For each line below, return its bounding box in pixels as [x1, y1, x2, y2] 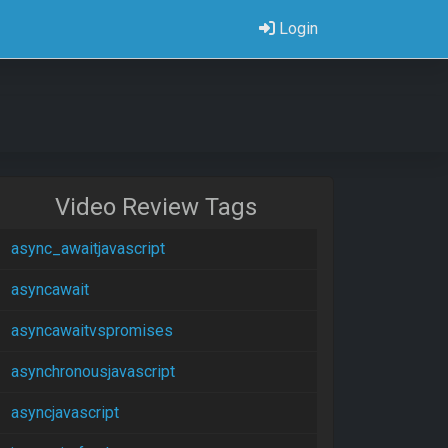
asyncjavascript [11, 403, 119, 422]
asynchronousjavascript [11, 362, 175, 381]
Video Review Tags [55, 193, 257, 221]
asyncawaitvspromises [11, 321, 173, 340]
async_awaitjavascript [11, 239, 165, 258]
